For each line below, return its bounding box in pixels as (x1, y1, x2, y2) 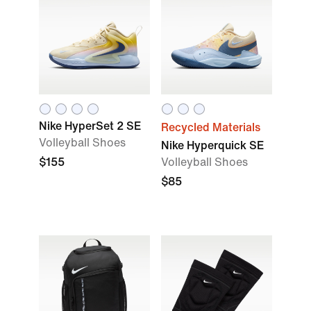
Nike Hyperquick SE (161, 140, 264, 151)
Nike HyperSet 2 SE (39, 120, 141, 132)
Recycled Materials (161, 121, 260, 133)
